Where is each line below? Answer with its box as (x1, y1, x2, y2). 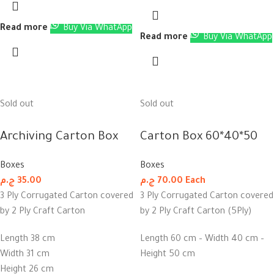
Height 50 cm (140, 250, 195, 260)
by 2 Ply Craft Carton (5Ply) (140, 207, 251, 217)
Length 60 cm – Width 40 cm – (140, 234, 264, 245)
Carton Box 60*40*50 (140, 130, 257, 144)
